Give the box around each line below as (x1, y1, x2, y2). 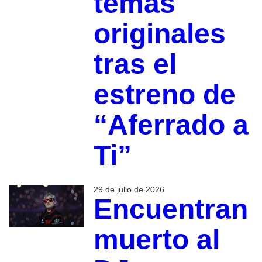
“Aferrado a (93, 109, 249, 141)
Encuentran (93, 194, 248, 225)
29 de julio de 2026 (93, 185, 164, 195)
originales (93, 18, 226, 50)
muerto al (93, 224, 220, 256)
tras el (93, 49, 177, 80)
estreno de (93, 79, 236, 111)
